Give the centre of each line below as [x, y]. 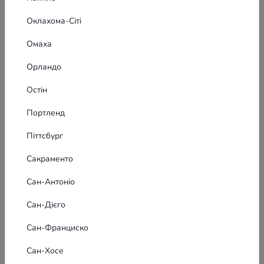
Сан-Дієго [46, 205]
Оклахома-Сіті [54, 21]
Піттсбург [45, 136]
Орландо [44, 67]
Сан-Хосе [45, 251]
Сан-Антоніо [51, 182]
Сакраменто [50, 159]
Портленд [46, 113]
